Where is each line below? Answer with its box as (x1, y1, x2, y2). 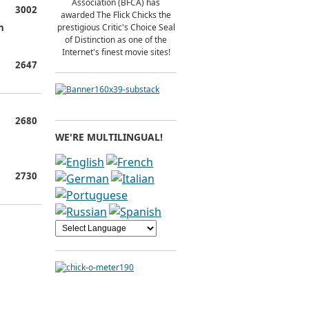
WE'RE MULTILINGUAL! (55, 130, 163, 143)
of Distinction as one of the (65, 34, 167, 46)
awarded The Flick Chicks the (61, 9, 171, 21)
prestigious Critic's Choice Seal (57, 21, 175, 33)
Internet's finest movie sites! (61, 46, 170, 58)
